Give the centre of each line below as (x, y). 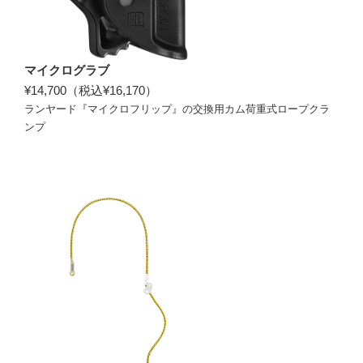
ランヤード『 (56, 109)
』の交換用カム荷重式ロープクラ (251, 109)
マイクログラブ (67, 70)
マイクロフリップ (130, 109)
